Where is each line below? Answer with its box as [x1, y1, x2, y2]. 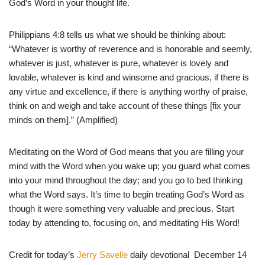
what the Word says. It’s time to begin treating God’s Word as [9, 189, 244, 199]
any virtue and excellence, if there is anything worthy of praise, [9, 86, 248, 96]
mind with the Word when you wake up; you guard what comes [9, 160, 250, 171]
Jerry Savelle [77, 249, 128, 260]
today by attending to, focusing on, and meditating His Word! [9, 217, 240, 228]
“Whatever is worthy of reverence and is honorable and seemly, [9, 43, 252, 54]
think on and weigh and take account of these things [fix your [9, 100, 241, 111]
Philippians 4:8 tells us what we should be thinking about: [9, 29, 226, 40]
